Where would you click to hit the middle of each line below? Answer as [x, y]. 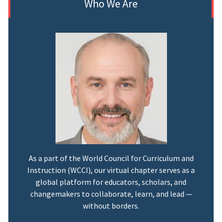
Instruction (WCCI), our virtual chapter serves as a [111, 170]
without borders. [111, 205]
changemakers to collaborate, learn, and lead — [111, 194]
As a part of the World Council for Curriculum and [111, 158]
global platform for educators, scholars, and [111, 182]
